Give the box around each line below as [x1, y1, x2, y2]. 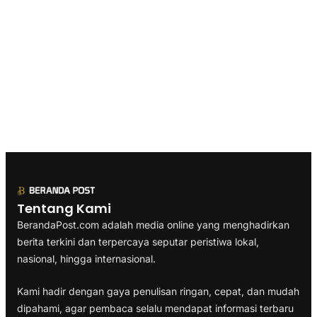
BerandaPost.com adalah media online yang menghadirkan [17, 218, 289, 231]
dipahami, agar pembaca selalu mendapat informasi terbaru [17, 301, 294, 314]
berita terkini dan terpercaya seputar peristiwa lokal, [17, 235, 259, 248]
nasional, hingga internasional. [17, 252, 156, 265]
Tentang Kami [17, 199, 111, 217]
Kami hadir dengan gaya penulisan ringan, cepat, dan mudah [17, 284, 299, 297]
